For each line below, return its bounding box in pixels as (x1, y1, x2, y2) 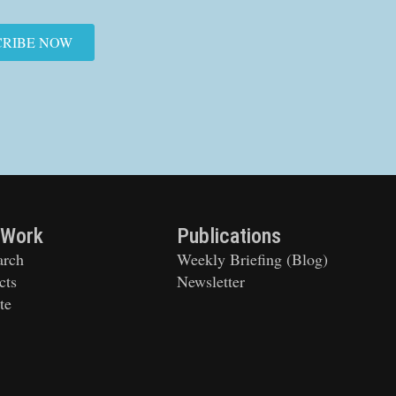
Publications (176, 223, 281, 248)
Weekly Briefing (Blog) (176, 247, 328, 270)
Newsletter (176, 270, 245, 292)
